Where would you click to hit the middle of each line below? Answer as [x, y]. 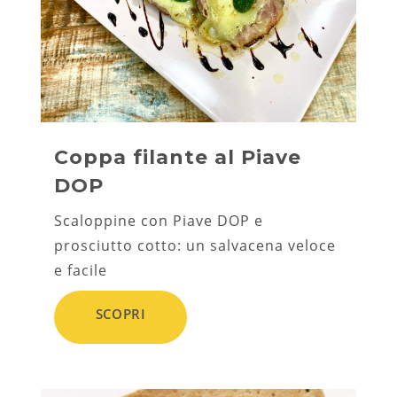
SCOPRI [121, 313]
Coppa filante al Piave [178, 157]
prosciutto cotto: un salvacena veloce [195, 245]
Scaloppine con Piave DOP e [159, 220]
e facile [81, 270]
